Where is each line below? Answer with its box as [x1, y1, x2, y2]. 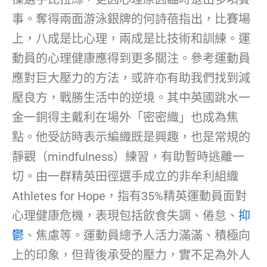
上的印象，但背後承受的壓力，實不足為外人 [12, 247, 250, 262]
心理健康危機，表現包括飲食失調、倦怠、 [12, 208, 238, 223]
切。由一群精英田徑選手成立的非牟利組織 [12, 169, 238, 184]
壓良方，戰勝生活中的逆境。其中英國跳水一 [12, 90, 250, 105]
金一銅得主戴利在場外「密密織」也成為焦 [12, 110, 238, 125]
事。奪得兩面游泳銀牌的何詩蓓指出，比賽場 [12, 11, 250, 26]
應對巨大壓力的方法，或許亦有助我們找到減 [12, 70, 250, 85]
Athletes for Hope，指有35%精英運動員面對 [12, 188, 247, 203]
